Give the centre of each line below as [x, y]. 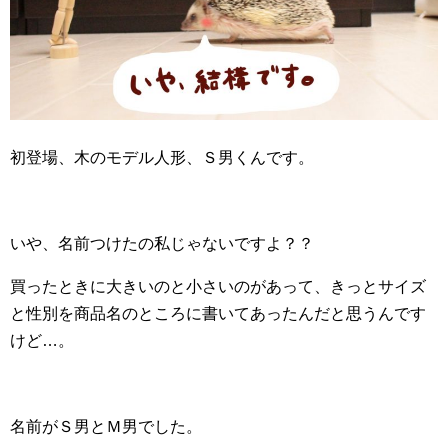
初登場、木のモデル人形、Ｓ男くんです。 [162, 158]
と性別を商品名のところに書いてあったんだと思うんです [218, 314]
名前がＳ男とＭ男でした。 [106, 427]
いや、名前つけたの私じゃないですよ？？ [162, 244]
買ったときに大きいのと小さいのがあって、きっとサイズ [218, 287]
